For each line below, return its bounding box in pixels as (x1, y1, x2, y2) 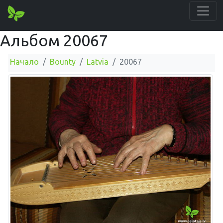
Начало (10, 57, 39, 66)
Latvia (87, 57, 109, 66)
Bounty (50, 57, 76, 66)
